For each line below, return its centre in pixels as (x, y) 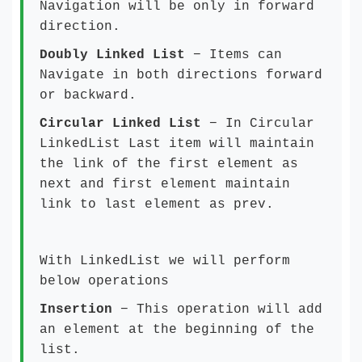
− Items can (234, 55)
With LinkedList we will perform (165, 261)
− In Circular (258, 124)
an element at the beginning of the (177, 330)
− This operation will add (221, 309)
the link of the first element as (169, 164)
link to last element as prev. (157, 204)
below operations (104, 281)
